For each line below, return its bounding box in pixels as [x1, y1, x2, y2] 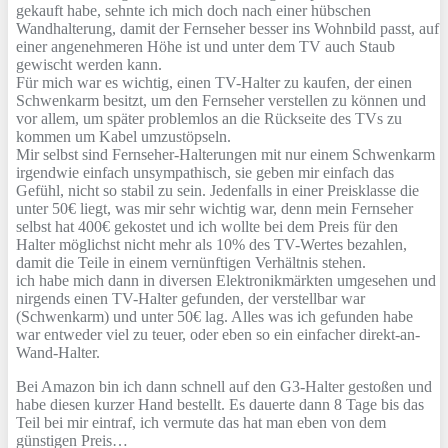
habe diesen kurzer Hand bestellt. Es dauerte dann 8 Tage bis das [16, 396, 424, 414]
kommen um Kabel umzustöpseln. [16, 128, 231, 146]
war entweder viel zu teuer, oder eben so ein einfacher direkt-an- [16, 326, 420, 344]
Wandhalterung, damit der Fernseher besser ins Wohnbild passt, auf [16, 20, 439, 38]
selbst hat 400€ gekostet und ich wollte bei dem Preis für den [16, 218, 398, 236]
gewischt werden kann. [16, 56, 162, 74]
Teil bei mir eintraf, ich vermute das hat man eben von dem [16, 414, 386, 432]
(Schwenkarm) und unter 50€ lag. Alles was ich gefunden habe [16, 308, 413, 326]
